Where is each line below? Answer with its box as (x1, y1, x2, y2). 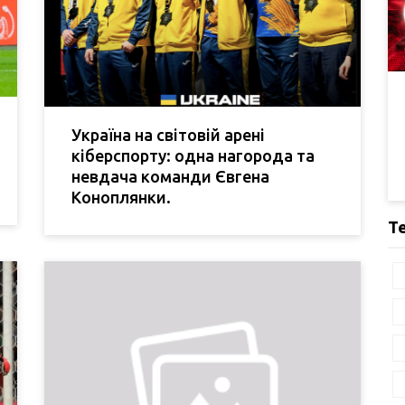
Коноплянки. (71, 187, 171, 206)
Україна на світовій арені (71, 125, 265, 144)
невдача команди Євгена (71, 166, 269, 185)
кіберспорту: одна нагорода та (71, 146, 315, 165)
